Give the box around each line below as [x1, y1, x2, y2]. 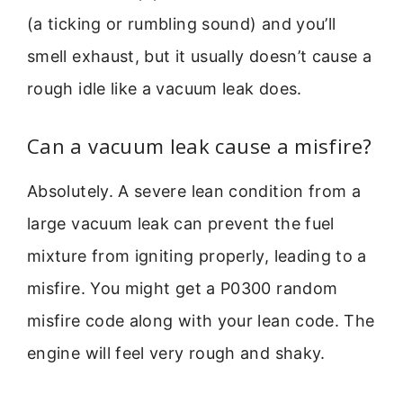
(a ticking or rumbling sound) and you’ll [27, 13, 336, 33]
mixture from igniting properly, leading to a [27, 246, 367, 266]
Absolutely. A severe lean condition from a [27, 182, 362, 201]
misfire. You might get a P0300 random [27, 279, 338, 299]
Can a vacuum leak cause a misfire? [27, 132, 372, 160]
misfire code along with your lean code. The [27, 311, 375, 331]
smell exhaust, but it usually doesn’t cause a [27, 46, 372, 66]
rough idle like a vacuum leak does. [27, 78, 302, 98]
